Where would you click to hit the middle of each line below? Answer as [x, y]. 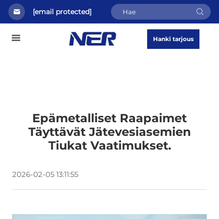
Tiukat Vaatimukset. [109, 145]
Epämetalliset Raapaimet [109, 118]
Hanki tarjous [173, 39]
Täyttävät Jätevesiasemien [109, 132]
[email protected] [62, 12]
